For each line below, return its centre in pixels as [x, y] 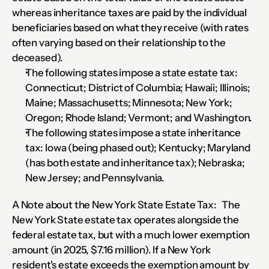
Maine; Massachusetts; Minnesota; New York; [129, 102]
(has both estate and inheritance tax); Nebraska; [135, 162]
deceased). [38, 57]
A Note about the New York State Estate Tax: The [126, 204]
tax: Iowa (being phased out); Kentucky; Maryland [138, 147]
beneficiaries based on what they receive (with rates [131, 27]
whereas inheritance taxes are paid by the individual [130, 12]
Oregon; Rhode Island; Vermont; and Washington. [139, 117]
